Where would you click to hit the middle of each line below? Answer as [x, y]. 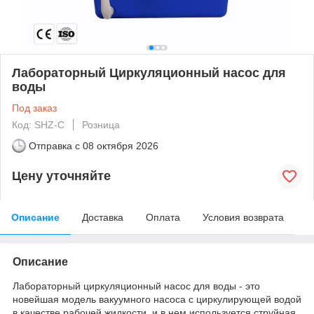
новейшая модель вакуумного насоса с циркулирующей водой [157, 299]
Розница [101, 124]
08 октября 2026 [121, 145]
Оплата [163, 217]
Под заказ [34, 108]
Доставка [103, 217]
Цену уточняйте [61, 176]
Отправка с [54, 145]
